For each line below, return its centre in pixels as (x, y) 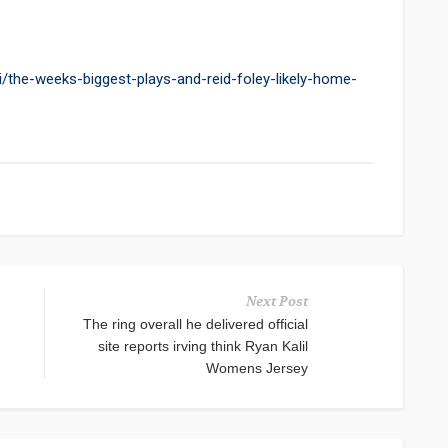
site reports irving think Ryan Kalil (203, 346)
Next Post (277, 302)
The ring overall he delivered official (195, 324)
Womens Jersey (257, 368)
